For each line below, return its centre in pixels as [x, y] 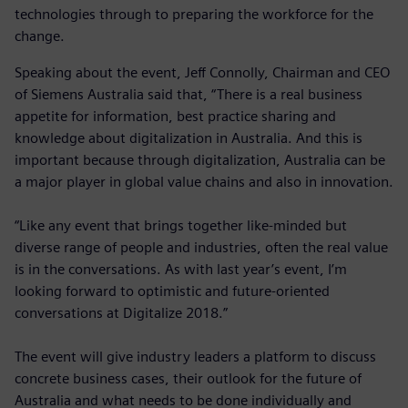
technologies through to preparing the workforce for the [194, 14]
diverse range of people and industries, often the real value [201, 247]
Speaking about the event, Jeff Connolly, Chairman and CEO [203, 72]
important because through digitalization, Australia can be [200, 159]
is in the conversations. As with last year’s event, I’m [181, 269]
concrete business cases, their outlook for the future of [188, 378]
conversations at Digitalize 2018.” [121, 312]
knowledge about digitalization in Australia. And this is [189, 138]
